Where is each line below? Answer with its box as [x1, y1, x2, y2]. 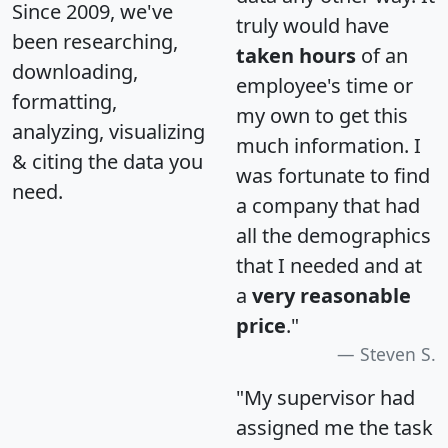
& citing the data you [12, 147, 203, 175]
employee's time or [236, 71, 413, 99]
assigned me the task [236, 413, 433, 441]
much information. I [236, 131, 421, 159]
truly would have [236, 11, 389, 39]
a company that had [236, 191, 420, 219]
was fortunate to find [236, 161, 430, 189]
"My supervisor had [236, 383, 415, 411]
